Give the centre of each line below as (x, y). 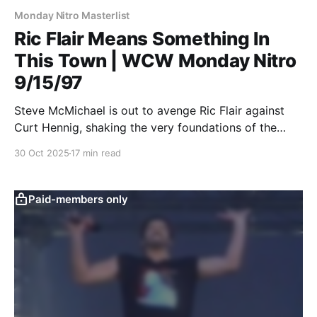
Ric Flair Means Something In (142, 39)
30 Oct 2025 (42, 153)
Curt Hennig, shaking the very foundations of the (145, 128)
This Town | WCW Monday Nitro (155, 61)
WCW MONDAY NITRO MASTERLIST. (111, 145)
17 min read (96, 153)
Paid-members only (78, 200)
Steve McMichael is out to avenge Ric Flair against (149, 111)
